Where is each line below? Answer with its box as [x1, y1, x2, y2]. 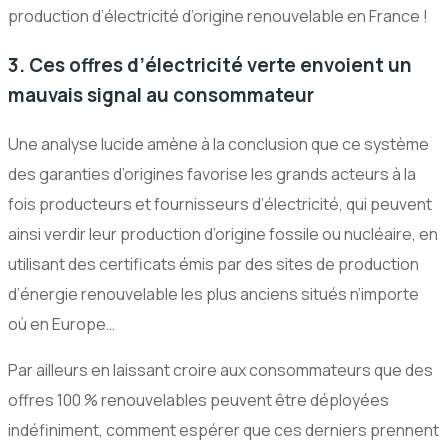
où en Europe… [8, 312, 115, 335]
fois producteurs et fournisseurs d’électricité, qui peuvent [8, 192, 432, 215]
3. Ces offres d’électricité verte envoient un [8, 51, 412, 78]
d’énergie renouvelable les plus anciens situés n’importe [8, 282, 419, 305]
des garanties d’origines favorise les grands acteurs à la [8, 162, 416, 185]
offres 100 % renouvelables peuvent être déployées [8, 388, 389, 411]
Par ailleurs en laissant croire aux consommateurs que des [8, 358, 433, 381]
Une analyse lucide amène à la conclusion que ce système [8, 132, 429, 155]
